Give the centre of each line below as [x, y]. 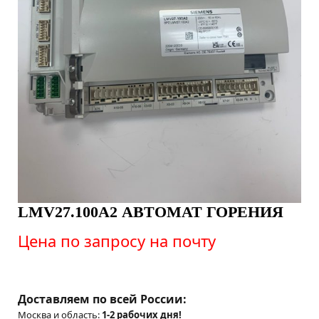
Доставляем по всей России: [102, 299]
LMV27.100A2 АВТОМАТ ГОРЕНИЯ [151, 211]
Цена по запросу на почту [117, 241]
